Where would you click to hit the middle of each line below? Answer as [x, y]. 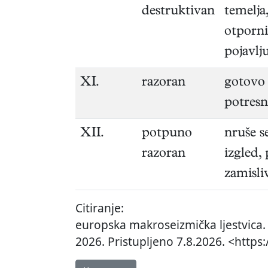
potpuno [167, 134]
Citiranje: [100, 208]
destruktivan [178, 12]
